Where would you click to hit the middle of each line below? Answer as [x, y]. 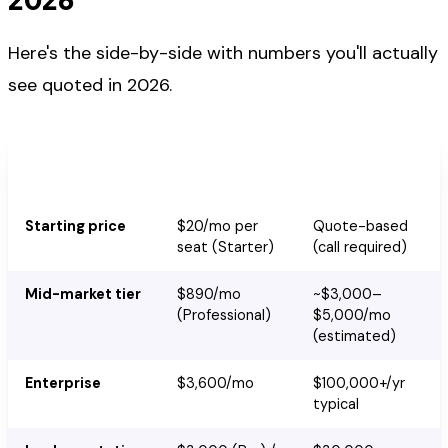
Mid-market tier [82, 293]
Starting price [75, 225]
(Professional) [223, 314]
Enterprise [62, 382]
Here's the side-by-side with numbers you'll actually [223, 53]
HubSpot [204, 155]
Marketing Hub [224, 177]
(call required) [359, 246]
